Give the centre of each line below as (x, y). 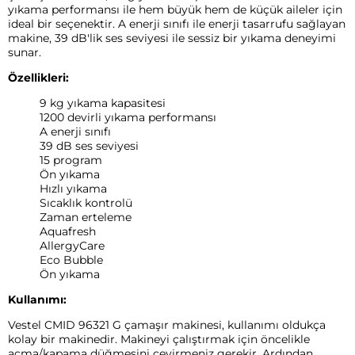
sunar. (25, 53)
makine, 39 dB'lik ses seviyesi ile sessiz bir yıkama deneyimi (172, 38)
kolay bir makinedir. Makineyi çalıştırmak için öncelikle (159, 340)
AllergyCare (72, 246)
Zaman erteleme (86, 218)
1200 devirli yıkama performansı (128, 118)
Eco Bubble (71, 260)
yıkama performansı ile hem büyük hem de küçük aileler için (175, 10)
